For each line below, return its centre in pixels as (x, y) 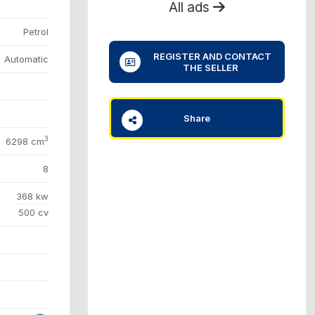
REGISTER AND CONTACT (210, 56)
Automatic (26, 59)
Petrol (36, 32)
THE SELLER (210, 67)
